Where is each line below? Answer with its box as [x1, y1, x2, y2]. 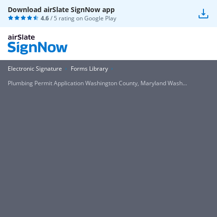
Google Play [84, 14, 116, 22]
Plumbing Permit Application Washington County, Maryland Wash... [8, 79, 187, 87]
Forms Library [71, 64, 108, 73]
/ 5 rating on [49, 14, 84, 22]
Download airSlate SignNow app [8, 5, 115, 14]
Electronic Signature [8, 64, 62, 73]
